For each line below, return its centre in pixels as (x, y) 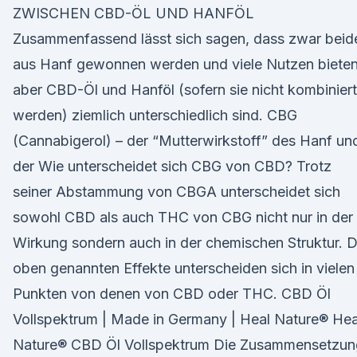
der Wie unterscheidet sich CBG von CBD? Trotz (172, 166)
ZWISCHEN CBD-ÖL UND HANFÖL (133, 13)
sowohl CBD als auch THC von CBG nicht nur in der (183, 217)
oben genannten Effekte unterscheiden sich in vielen (184, 268)
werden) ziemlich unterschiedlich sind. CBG (155, 115)
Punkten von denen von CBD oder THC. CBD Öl (172, 294)
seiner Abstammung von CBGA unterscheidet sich (177, 192)
